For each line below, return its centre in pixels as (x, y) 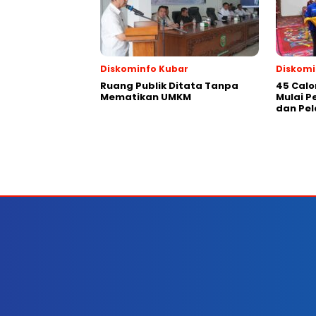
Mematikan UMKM (146, 97)
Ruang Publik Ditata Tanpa (169, 85)
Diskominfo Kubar (144, 68)
